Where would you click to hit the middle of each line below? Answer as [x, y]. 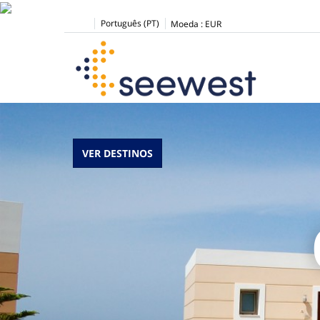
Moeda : [186, 24]
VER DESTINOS [117, 153]
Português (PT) [130, 24]
